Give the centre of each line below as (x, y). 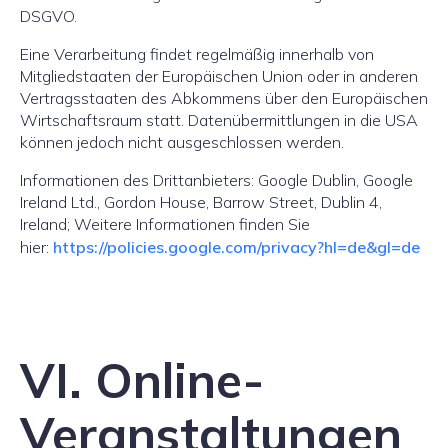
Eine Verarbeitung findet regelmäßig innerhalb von (197, 54)
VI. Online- (142, 380)
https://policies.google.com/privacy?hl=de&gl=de (236, 247)
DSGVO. (48, 16)
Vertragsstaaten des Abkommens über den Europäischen (224, 98)
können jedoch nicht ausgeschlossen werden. (184, 142)
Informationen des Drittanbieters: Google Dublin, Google (216, 180)
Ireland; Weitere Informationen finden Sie (165, 224)
